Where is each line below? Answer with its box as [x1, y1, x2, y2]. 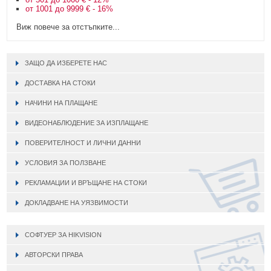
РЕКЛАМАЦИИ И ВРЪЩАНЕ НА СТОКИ [25, 178, 148, 186]
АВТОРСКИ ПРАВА [25, 250, 83, 258]
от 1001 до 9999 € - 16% [25, 4, 114, 13]
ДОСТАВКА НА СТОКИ [25, 79, 96, 87]
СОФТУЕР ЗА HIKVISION [25, 230, 102, 238]
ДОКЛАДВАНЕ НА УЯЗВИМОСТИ [25, 198, 129, 206]
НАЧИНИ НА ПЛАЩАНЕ [25, 99, 98, 106]
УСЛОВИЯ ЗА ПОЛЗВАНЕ [25, 158, 106, 166]
